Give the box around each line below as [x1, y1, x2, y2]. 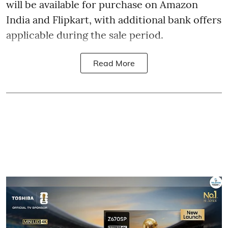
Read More [93, 58, 135, 68]
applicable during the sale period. [6, 28, 163, 41]
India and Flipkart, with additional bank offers [6, 13, 221, 26]
